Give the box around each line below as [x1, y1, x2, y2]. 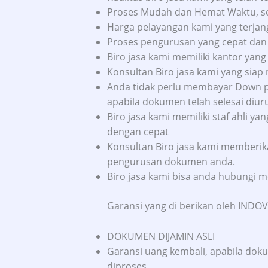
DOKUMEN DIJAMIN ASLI [106, 229, 215, 243]
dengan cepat [106, 124, 169, 138]
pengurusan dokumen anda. [106, 154, 235, 168]
